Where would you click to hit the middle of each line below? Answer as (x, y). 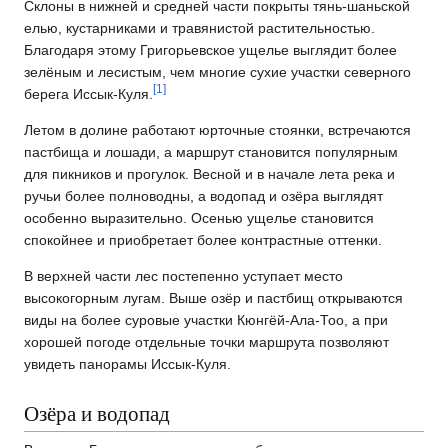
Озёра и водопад (97, 413)
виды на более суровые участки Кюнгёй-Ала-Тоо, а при (206, 319)
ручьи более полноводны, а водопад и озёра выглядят (203, 195)
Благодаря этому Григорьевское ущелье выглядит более (210, 49)
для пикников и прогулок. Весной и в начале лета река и (209, 173)
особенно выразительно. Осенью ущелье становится (199, 217)
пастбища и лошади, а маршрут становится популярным (211, 151)
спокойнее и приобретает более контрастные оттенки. (203, 239)
